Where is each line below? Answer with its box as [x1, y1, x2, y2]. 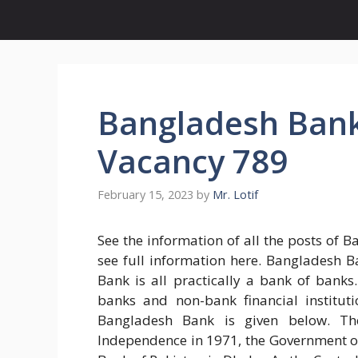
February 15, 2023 [97, 187, 193, 203]
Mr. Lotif [213, 187, 258, 203]
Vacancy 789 [97, 139, 288, 183]
